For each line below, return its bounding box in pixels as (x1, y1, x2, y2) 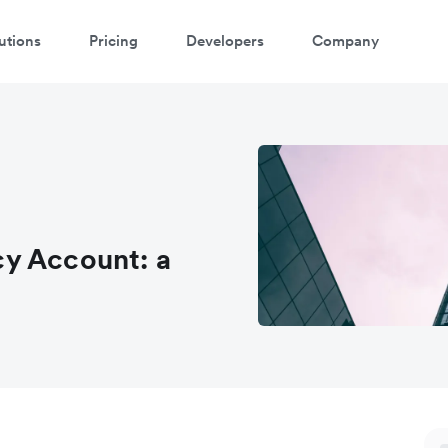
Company (312, 30, 379, 50)
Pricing (89, 30, 138, 50)
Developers (186, 30, 264, 50)
